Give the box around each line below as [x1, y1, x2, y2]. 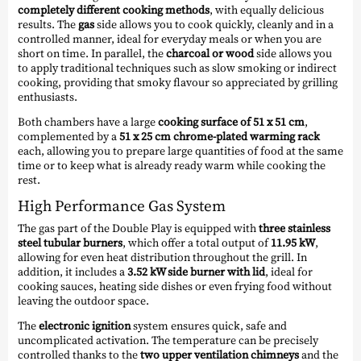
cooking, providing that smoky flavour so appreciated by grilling [18, 73, 338, 90]
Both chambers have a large [18, 113, 158, 130]
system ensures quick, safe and [131, 317, 287, 334]
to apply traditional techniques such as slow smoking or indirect [18, 59, 337, 76]
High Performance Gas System [18, 195, 226, 216]
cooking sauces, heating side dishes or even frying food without [18, 278, 332, 295]
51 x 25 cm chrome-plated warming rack [119, 127, 320, 144]
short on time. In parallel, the [18, 44, 166, 61]
